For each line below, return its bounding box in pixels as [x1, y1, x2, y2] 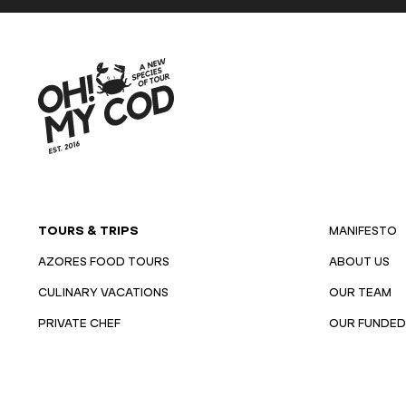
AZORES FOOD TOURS [37, 253, 169, 272]
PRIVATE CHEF [37, 314, 121, 333]
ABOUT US [328, 253, 390, 272]
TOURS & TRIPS [37, 222, 139, 241]
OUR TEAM [328, 284, 391, 303]
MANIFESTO [328, 222, 397, 241]
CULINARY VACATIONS [37, 284, 169, 303]
